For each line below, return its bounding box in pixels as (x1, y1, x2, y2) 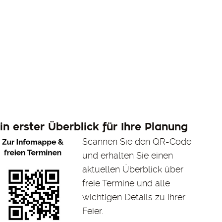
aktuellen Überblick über (82, 164, 184, 175)
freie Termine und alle (82, 178, 170, 189)
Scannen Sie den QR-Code (82, 136, 192, 147)
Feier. (82, 206, 104, 217)
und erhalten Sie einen (82, 150, 173, 161)
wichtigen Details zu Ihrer (82, 192, 186, 203)
